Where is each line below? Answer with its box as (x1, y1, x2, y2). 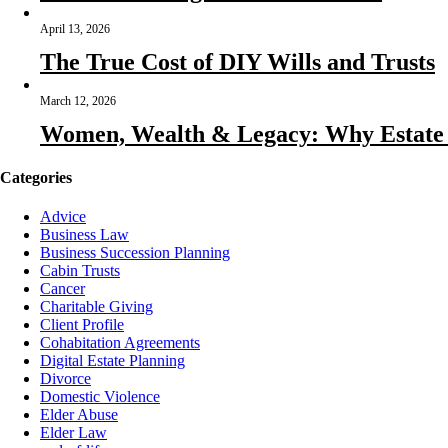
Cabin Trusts (40, 262, 120, 280)
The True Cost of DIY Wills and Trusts (40, 48, 435, 75)
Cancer (40, 280, 85, 298)
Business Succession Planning (40, 244, 230, 262)
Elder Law (40, 424, 107, 442)
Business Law (40, 226, 129, 244)
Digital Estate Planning (40, 352, 185, 370)
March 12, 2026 (40, 93, 116, 108)
